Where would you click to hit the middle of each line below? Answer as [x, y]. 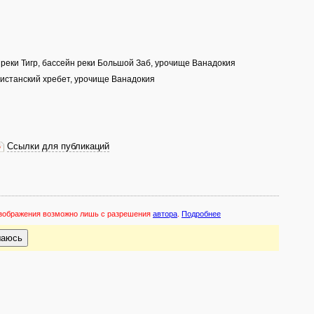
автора [165, 214]
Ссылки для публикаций [58, 146]
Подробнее [201, 214]
